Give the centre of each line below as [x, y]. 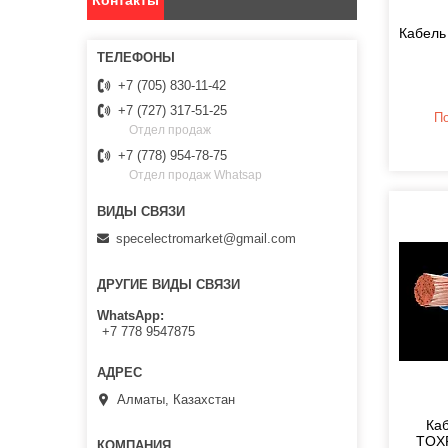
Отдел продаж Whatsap [195, 175]
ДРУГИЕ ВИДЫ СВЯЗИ [168, 284]
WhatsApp [128, 316]
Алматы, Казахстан [176, 400]
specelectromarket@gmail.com [206, 238]
